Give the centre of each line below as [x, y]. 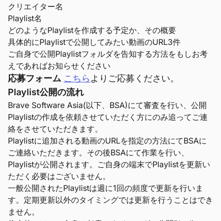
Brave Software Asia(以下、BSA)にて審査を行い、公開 [107, 105]
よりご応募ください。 [135, 78]
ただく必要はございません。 [59, 176]
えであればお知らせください [59, 66]
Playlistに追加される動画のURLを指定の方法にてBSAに [107, 141]
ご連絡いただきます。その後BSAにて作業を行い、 [98, 152]
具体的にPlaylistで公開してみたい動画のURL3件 [94, 42]
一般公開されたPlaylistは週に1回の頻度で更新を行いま [106, 188]
